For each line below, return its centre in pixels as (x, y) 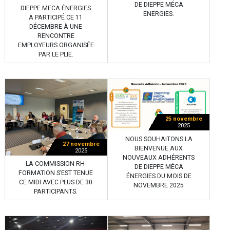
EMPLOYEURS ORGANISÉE (56, 45)
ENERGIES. (159, 14)
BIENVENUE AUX (159, 148)
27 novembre (81, 144)
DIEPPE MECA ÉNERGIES (56, 8)
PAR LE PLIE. (56, 55)
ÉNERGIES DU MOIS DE (159, 176)
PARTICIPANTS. (56, 191)
